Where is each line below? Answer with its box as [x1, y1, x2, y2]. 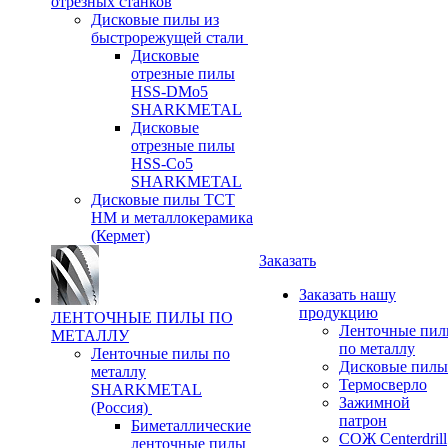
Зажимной [339, 393, 410, 411]
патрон [339, 411, 387, 429]
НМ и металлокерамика [91, 208, 253, 226]
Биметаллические [131, 416, 251, 434]
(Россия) [91, 398, 148, 416]
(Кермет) [91, 226, 150, 244]
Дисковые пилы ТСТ [91, 190, 235, 208]
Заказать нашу [299, 285, 396, 303]
